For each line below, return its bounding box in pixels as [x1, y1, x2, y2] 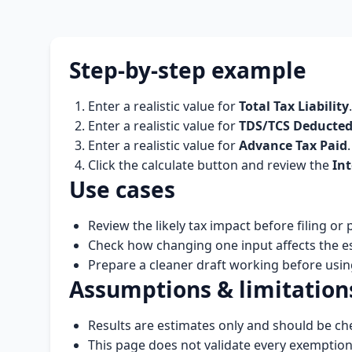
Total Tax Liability [239, 97, 349, 115]
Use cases [69, 174, 175, 205]
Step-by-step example [69, 55, 306, 86]
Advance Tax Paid [239, 137, 347, 155]
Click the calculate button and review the [88, 156, 332, 174]
